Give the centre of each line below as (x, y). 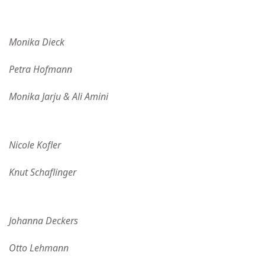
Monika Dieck (37, 42)
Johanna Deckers (43, 221)
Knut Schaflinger (43, 172)
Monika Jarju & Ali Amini (61, 96)
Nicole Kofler (35, 145)
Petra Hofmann (44, 69)
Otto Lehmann (39, 248)
